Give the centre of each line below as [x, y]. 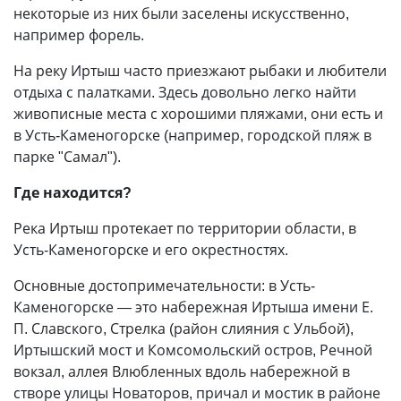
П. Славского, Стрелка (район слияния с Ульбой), [183, 329]
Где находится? [73, 193]
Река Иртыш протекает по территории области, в [185, 229]
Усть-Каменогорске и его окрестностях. [151, 250]
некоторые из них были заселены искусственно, [181, 14]
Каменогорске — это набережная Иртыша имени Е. [193, 307]
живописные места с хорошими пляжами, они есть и [198, 114]
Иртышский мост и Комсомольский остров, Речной [193, 350]
